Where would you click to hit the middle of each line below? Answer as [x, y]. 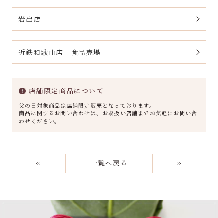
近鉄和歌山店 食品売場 [60, 52]
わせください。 [40, 120]
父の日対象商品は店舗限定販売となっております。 [87, 105]
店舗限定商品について [66, 90]
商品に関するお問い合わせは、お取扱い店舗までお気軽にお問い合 [108, 113]
